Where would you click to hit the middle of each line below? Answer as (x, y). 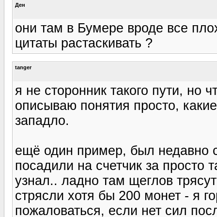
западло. (42, 120)
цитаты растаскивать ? (84, 43)
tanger (23, 67)
